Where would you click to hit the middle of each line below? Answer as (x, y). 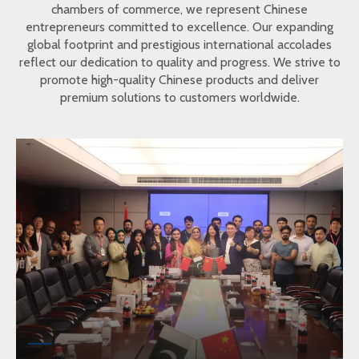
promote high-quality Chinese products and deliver (179, 79)
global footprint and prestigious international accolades (179, 44)
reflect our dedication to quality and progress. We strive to (179, 62)
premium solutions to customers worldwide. (179, 97)
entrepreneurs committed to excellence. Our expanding (179, 26)
